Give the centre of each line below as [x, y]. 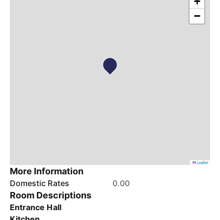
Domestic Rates [40, 183]
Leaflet [202, 162]
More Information [47, 171]
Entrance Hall [36, 207]
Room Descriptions [51, 195]
